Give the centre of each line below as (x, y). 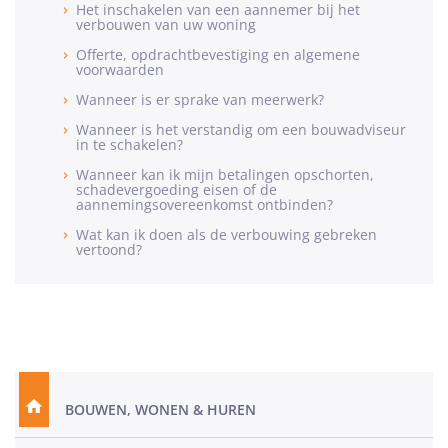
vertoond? (109, 249)
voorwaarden (120, 69)
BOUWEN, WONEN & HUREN (160, 409)
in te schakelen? (129, 144)
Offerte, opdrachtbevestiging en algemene (218, 54)
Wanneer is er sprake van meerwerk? (200, 99)
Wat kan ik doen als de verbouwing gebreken (226, 234)
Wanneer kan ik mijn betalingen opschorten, (225, 174)
